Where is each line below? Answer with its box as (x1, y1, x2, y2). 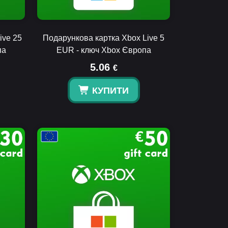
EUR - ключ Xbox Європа (56, 46, 151, 54)
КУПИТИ (92, 85, 129, 96)
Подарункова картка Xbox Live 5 (43, 34, 164, 42)
